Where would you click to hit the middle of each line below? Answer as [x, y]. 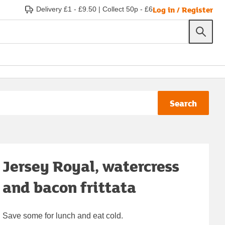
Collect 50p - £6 [128, 9]
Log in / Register [183, 9]
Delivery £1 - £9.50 [66, 9]
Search [183, 103]
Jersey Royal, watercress [91, 166]
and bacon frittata [70, 187]
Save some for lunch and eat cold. [63, 215]
